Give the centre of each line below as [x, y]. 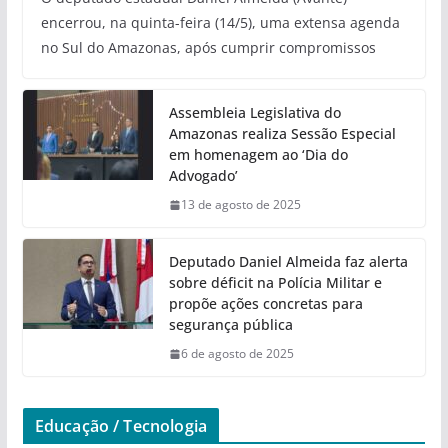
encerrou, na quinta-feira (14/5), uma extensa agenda [220, 23]
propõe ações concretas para [265, 304]
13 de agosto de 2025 [240, 205]
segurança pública [230, 325]
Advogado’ [203, 176]
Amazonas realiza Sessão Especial [282, 134]
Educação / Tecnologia [121, 426]
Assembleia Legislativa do [254, 113]
